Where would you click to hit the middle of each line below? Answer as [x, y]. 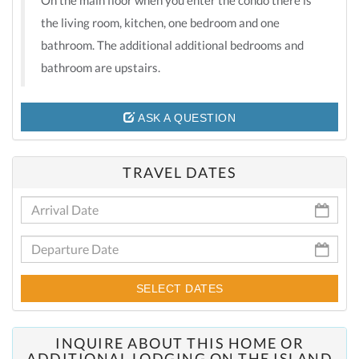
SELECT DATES [179, 288]
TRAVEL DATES [179, 172]
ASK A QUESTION [185, 117]
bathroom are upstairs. [101, 67]
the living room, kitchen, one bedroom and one [160, 22]
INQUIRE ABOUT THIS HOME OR [179, 343]
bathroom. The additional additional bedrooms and [172, 44]
